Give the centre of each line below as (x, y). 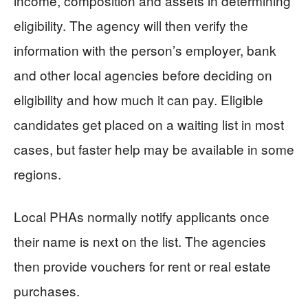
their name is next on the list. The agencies (140, 241)
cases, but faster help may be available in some (154, 148)
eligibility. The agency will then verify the (131, 25)
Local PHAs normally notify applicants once (142, 216)
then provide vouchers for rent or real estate (142, 265)
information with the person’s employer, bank (145, 49)
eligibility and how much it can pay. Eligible (139, 99)
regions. (37, 173)
